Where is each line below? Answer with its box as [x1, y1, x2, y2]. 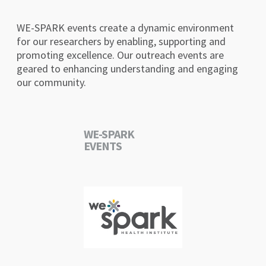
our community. [17, 75, 87, 89]
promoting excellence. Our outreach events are [17, 47, 224, 62]
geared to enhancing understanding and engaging [17, 61, 239, 75]
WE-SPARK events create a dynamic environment [17, 20, 235, 34]
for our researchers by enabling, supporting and [17, 34, 226, 48]
